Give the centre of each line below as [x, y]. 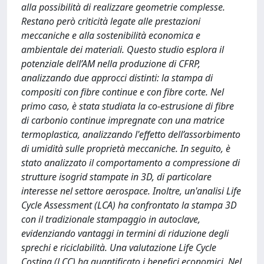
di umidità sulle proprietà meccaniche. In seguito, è [126, 148]
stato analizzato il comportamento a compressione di [131, 163]
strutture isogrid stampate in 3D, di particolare [116, 177]
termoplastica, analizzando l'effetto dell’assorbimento [131, 134]
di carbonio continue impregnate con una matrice [123, 120]
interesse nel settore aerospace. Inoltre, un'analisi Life [131, 191]
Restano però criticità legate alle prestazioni [111, 21]
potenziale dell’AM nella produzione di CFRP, [111, 64]
